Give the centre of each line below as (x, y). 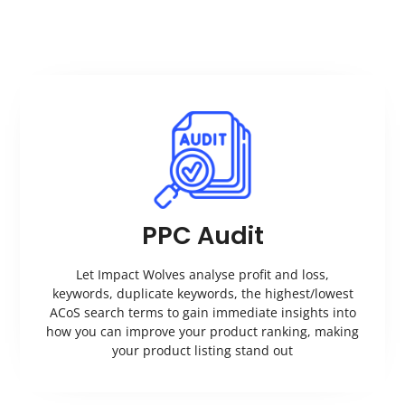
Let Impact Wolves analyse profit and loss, (202, 274)
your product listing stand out (202, 350)
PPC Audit (202, 235)
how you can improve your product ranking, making (202, 331)
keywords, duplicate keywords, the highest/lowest (202, 293)
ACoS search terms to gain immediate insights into (202, 312)
